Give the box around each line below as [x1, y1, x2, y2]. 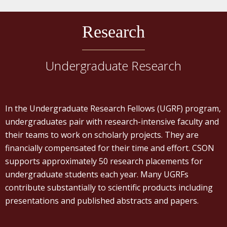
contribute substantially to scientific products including [5, 181, 213, 193]
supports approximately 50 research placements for [5, 155, 203, 167]
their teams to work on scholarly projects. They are [5, 129, 199, 140]
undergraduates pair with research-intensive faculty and [5, 116, 219, 127]
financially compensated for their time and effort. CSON [5, 142, 214, 154]
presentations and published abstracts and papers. [5, 195, 201, 206]
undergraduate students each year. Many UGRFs [5, 168, 188, 180]
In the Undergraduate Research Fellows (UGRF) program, [5, 102, 221, 114]
